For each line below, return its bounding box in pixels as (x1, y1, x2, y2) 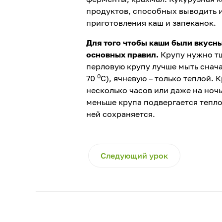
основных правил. (86, 50, 161, 59)
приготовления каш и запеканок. (86, 18, 216, 28)
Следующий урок (100, 151, 168, 161)
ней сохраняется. (86, 109, 155, 119)
